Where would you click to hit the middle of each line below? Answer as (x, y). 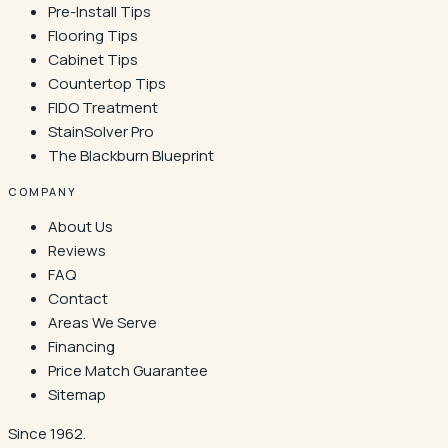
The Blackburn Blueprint (131, 155)
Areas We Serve (102, 322)
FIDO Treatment (103, 107)
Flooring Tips (93, 35)
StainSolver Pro (101, 131)
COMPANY (42, 191)
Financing (81, 346)
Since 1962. (47, 433)
